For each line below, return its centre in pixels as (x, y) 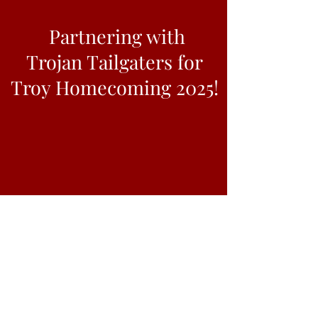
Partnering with (115, 36)
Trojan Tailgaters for (115, 62)
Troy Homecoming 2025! (115, 87)
